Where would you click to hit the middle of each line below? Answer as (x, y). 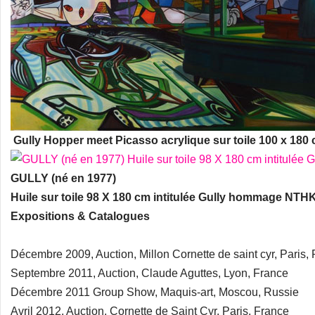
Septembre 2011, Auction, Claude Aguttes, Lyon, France (149, 273)
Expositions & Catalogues (80, 216)
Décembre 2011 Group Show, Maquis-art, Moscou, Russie (155, 292)
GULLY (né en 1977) (63, 178)
